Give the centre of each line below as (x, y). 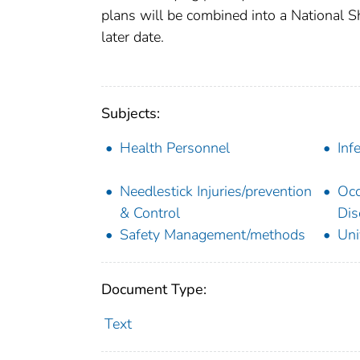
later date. (133, 37)
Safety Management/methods (213, 235)
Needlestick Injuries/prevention (216, 192)
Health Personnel (175, 148)
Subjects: (131, 114)
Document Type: (154, 290)
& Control (150, 213)
